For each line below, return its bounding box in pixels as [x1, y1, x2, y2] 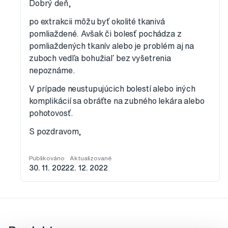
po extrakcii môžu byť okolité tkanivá [29, 17, 165, 26]
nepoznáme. [29, 66, 75, 75]
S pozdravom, [29, 127, 82, 136]
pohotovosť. [29, 109, 73, 118]
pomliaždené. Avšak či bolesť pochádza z [29, 30, 182, 38]
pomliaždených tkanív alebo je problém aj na [29, 42, 194, 50]
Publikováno [29, 155, 65, 162]
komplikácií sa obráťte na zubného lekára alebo [29, 97, 205, 105]
